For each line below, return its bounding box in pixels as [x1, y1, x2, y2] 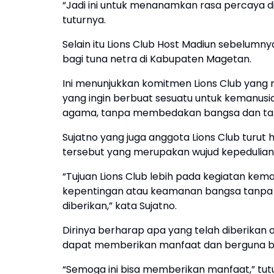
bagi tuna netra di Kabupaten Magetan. [62, 52, 251, 66]
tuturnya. [62, 13, 106, 27]
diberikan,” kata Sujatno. [62, 199, 177, 213]
